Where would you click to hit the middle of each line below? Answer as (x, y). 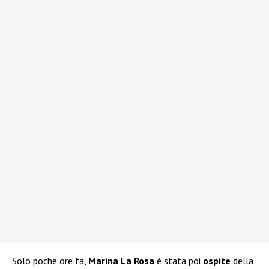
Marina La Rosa (121, 261)
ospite (218, 261)
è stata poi (179, 261)
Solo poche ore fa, (50, 261)
